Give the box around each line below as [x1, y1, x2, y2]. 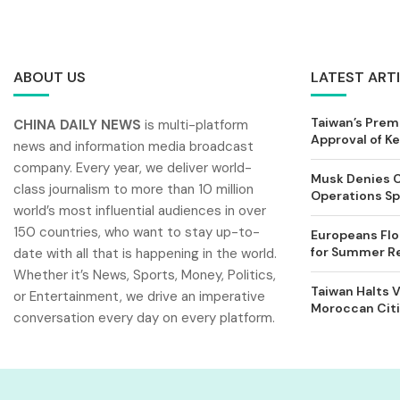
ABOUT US [13, 68, 86, 87]
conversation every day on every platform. [13, 309, 275, 327]
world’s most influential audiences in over [13, 202, 266, 220]
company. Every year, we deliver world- [13, 159, 252, 177]
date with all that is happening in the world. [13, 245, 277, 262]
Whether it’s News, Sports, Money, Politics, [13, 266, 276, 284]
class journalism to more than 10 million [13, 180, 254, 198]
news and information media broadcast [13, 137, 254, 155]
